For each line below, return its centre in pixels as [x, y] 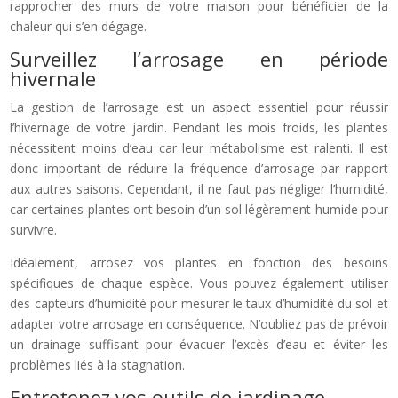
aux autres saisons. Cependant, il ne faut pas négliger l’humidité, [199, 188]
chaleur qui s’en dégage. [79, 26]
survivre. [34, 229]
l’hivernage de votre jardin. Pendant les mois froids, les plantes [199, 127]
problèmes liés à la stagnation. [98, 364]
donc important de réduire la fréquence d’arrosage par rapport [199, 168]
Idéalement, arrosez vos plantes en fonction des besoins [199, 262]
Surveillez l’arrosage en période [199, 58]
